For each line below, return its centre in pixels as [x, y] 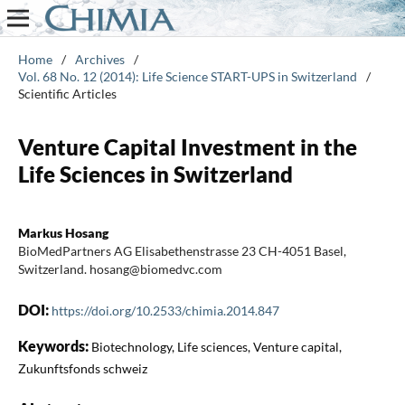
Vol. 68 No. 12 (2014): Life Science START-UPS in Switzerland [187, 76]
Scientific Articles [67, 93]
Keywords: [54, 345]
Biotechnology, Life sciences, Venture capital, [216, 346]
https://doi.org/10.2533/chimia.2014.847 [165, 310]
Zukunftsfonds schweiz [82, 368]
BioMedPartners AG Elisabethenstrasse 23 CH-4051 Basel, [182, 250]
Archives [99, 59]
